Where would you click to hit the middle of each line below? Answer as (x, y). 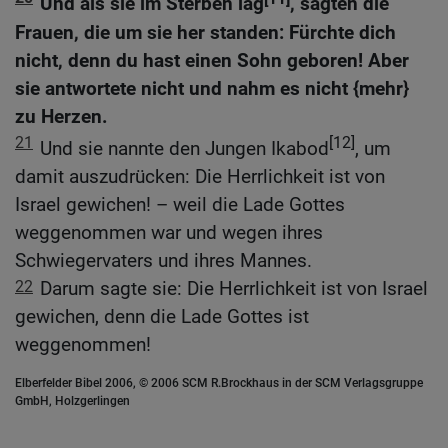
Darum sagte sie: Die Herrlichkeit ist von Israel (234, 289)
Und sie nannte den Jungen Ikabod (184, 149)
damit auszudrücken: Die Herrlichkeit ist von (200, 177)
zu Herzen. (61, 116)
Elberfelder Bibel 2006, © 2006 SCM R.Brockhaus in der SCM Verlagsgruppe (219, 383)
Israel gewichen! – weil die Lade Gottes (180, 205)
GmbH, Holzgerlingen (72, 401)
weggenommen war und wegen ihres (169, 233)
